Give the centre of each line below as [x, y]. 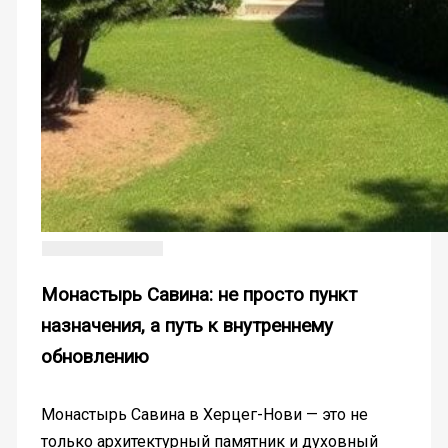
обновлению [94, 356]
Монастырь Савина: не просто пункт [198, 294]
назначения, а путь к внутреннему [186, 325]
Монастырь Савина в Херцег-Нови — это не [204, 414]
